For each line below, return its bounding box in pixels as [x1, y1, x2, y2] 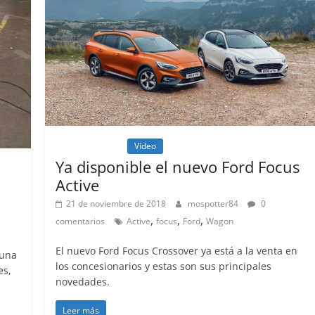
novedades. [56, 274, 110, 288]
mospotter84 [188, 197, 241, 210]
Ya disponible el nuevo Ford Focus [56, 155, 300, 177]
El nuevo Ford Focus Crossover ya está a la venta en [56, 243, 298, 257]
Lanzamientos [63, 139, 118, 152]
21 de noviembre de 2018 [66, 197, 167, 210]
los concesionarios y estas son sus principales [56, 259, 272, 273]
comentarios [56, 214, 105, 227]
